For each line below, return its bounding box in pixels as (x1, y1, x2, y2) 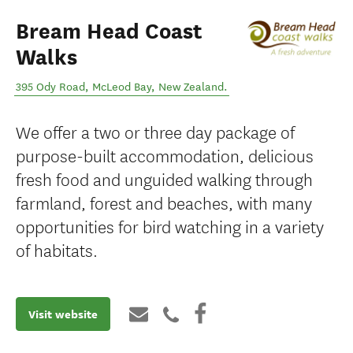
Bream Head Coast (16, 18, 203, 45)
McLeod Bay (92, 80, 151, 94)
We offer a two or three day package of (16, 119, 295, 143)
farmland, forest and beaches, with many (16, 190, 312, 214)
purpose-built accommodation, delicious (16, 143, 314, 167)
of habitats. (16, 237, 98, 262)
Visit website (28, 306, 98, 322)
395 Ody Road (16, 80, 85, 94)
